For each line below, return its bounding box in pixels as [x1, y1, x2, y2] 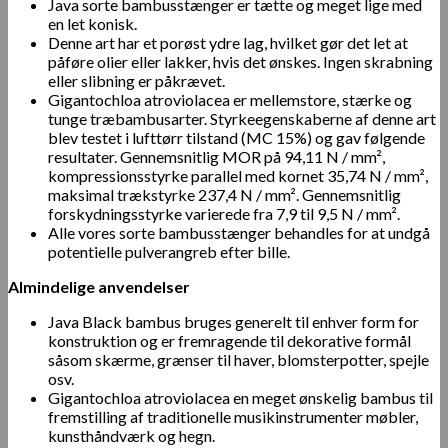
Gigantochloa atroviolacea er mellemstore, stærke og [48, 89, 412, 109]
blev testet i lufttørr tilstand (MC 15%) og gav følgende [48, 127, 425, 147]
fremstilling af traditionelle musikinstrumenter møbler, [48, 406, 418, 426]
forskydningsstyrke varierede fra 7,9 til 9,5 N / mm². [48, 203, 400, 223]
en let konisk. [48, 13, 137, 33]
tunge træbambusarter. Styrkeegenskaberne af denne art [48, 108, 436, 128]
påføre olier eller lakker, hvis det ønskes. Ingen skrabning [48, 51, 433, 71]
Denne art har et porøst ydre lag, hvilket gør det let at [48, 32, 408, 52]
